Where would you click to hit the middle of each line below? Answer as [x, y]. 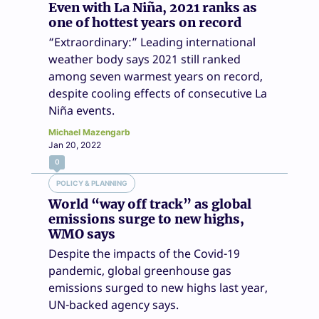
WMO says [82, 234]
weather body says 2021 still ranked [145, 59]
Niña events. [82, 110]
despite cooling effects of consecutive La [158, 93]
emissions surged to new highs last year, [158, 287]
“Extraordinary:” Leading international [152, 42]
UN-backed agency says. [114, 304]
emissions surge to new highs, [146, 219]
